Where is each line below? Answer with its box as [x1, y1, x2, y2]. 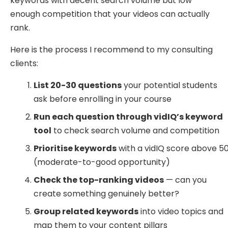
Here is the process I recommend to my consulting [10, 44, 213, 56]
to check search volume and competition [51, 125, 220, 137]
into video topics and [138, 206, 224, 218]
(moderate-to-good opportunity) [34, 156, 170, 168]
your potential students [122, 79, 218, 92]
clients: [10, 58, 38, 70]
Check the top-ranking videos [34, 174, 164, 186]
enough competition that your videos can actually [10, 8, 210, 20]
